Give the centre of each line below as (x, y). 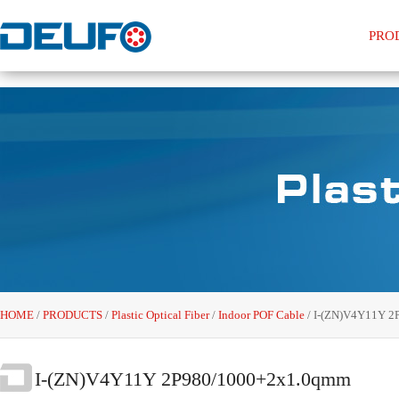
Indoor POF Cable (261, 315)
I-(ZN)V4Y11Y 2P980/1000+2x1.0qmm (193, 379)
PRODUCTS (74, 315)
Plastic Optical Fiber (162, 315)
